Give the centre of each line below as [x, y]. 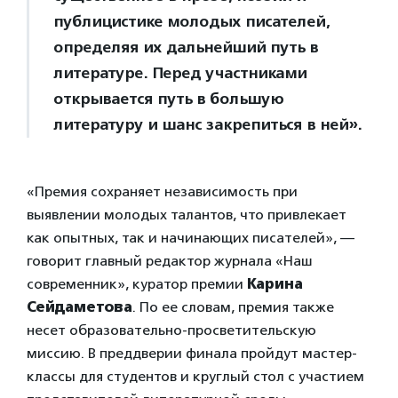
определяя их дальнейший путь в [186, 47]
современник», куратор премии [137, 284]
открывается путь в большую [168, 99]
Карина [275, 284]
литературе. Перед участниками [180, 73]
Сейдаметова [80, 307]
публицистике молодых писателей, [191, 21]
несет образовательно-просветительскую [171, 330]
